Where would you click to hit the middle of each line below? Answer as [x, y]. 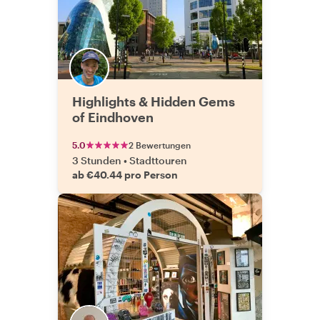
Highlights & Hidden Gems [154, 101]
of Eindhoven [113, 117]
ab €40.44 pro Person [125, 175]
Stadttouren [158, 160]
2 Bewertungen [160, 145]
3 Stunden [97, 160]
